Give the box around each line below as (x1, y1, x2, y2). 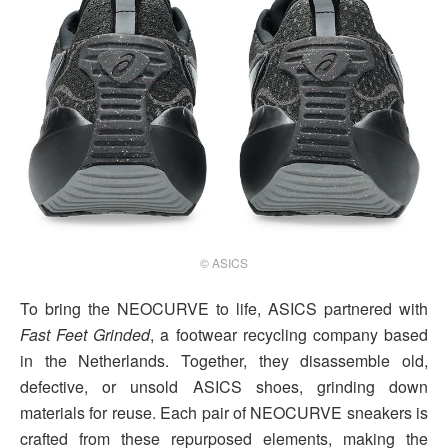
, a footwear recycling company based (150, 322, 429, 346)
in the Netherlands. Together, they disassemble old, (20, 348, 428, 372)
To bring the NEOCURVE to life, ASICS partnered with (20, 296, 428, 320)
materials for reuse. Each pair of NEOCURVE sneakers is (20, 400, 428, 424)
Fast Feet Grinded (20, 322, 151, 346)
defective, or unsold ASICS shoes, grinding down (20, 374, 428, 398)
